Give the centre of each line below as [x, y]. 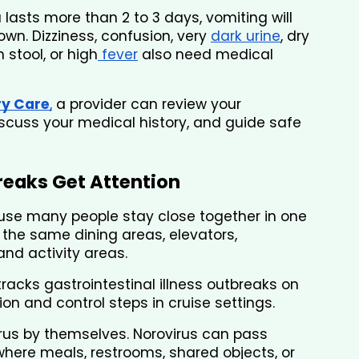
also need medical [206, 55]
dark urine [246, 36]
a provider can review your [147, 105]
